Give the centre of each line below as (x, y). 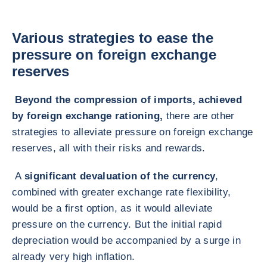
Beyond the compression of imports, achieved (128, 100)
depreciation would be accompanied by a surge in (126, 240)
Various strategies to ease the (113, 38)
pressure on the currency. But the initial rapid (117, 224)
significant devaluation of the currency (120, 176)
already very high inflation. (74, 257)
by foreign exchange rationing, (88, 116)
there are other (199, 116)
